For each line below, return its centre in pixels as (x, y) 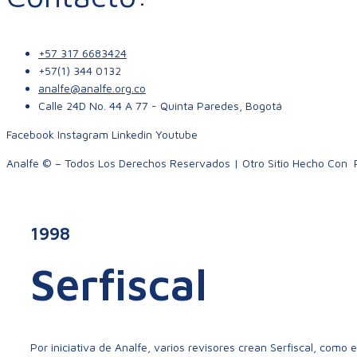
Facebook (30, 134)
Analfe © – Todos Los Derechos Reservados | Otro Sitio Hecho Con (178, 163)
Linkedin (132, 134)
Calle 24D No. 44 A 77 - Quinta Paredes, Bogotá (160, 105)
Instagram (83, 134)
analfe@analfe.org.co (92, 88)
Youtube (177, 134)
